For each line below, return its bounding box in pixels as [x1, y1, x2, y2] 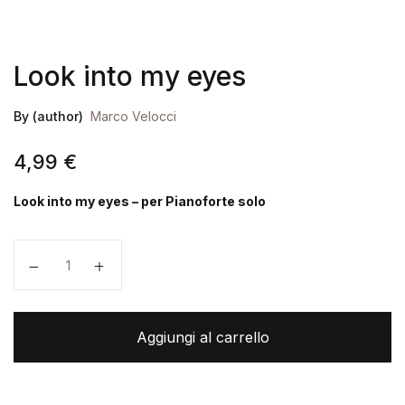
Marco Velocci [90, 108, 176, 125]
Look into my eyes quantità [28, 243, 212, 262]
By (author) [14, 108, 83, 125]
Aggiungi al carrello [136, 328, 269, 347]
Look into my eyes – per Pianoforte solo [14, 193, 266, 210]
